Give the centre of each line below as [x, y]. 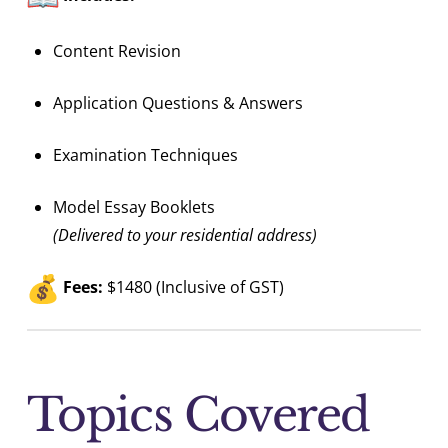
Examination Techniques [146, 155]
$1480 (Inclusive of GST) [193, 287]
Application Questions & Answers [178, 103]
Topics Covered [198, 415]
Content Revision [117, 51]
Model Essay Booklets [134, 207]
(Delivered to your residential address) [185, 235]
